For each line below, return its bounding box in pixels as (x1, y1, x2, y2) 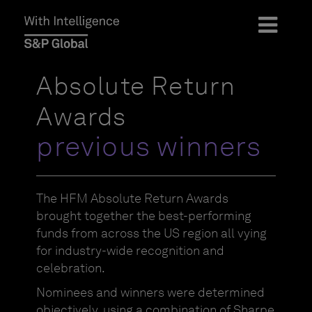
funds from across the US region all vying (36, 226, 267, 241)
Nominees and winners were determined (36, 285, 265, 300)
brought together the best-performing (36, 208, 252, 224)
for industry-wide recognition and (36, 243, 225, 258)
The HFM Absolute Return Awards (36, 191, 229, 206)
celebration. (36, 260, 106, 276)
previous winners (36, 130, 262, 163)
